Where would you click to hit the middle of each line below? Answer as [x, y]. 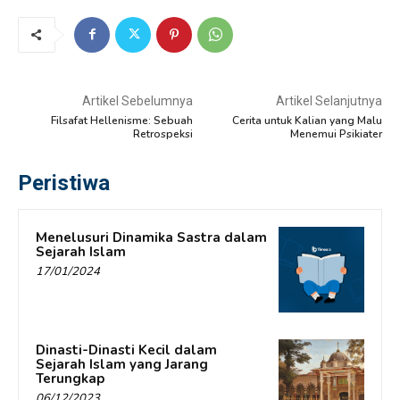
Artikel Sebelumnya [137, 100]
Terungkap [70, 378]
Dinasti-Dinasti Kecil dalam [126, 350]
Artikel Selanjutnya [329, 100]
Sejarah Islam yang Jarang [122, 364]
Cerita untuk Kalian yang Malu [307, 120]
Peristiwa [64, 183]
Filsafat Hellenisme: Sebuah [121, 120]
